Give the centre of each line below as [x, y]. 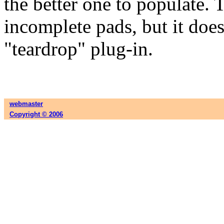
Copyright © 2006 [36, 114]
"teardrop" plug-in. [78, 49]
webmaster [26, 104]
